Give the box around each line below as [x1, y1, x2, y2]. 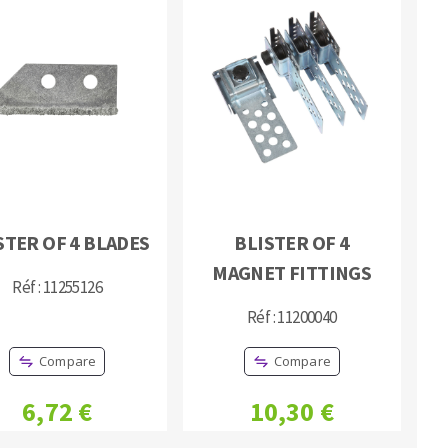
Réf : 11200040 [246, 306, 337, 329]
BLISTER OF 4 [234, 230, 350, 256]
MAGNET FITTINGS [212, 260, 372, 286]
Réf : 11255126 [12, 276, 103, 299]
